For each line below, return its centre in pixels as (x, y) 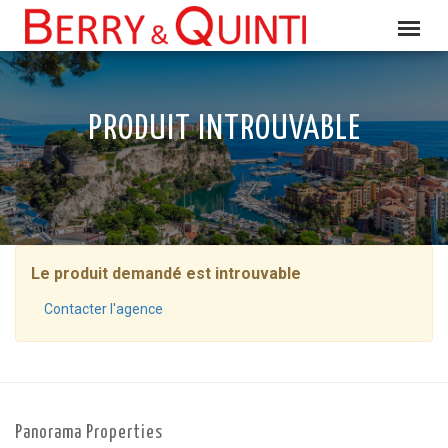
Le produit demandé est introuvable (166, 273)
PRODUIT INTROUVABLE (224, 129)
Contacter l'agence (103, 309)
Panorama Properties (89, 433)
